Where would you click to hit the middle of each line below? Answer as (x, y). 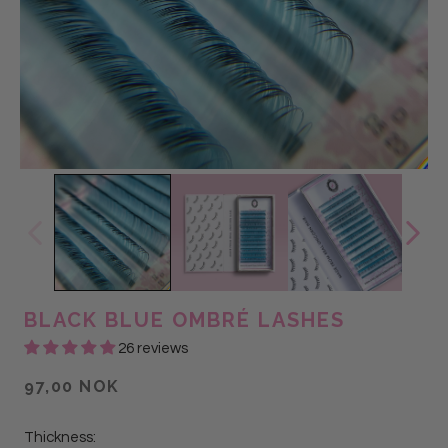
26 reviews (153, 348)
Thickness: (60, 437)
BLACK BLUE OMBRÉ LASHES (184, 320)
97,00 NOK (72, 386)
